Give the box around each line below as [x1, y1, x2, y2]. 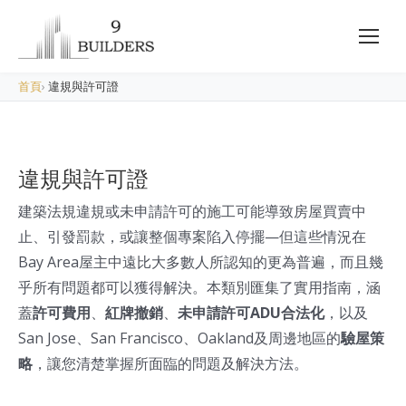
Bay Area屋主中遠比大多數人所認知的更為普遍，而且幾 [18, 252, 383, 273]
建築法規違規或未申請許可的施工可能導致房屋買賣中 [18, 201, 366, 222]
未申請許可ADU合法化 [178, 303, 324, 324]
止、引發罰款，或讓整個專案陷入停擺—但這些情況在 [18, 227, 366, 247]
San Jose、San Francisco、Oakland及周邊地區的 [18, 328, 341, 349]
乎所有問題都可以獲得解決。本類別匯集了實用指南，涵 [18, 277, 381, 298]
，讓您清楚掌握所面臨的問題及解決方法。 [33, 353, 308, 374]
